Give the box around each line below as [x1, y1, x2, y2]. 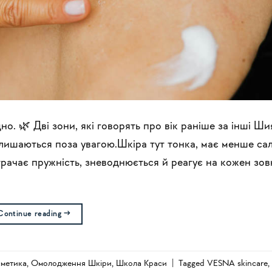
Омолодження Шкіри [31, 258, 112, 268]
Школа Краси [116, 258, 167, 268]
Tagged [178, 258, 207, 268]
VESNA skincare [207, 258, 268, 268]
